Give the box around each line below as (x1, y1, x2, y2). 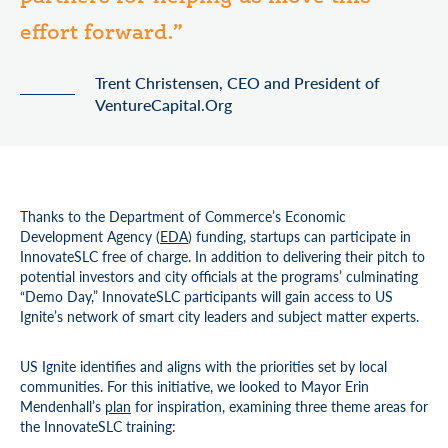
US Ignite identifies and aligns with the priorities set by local (20, 356, 387, 376)
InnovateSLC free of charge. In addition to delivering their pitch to (20, 246, 425, 266)
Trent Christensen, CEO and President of (94, 71, 380, 94)
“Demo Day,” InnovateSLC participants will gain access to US (20, 286, 393, 306)
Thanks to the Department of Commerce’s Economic (20, 206, 346, 226)
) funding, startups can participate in (188, 226, 411, 246)
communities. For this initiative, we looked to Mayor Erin (20, 376, 369, 396)
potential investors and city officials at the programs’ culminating (20, 266, 418, 286)
